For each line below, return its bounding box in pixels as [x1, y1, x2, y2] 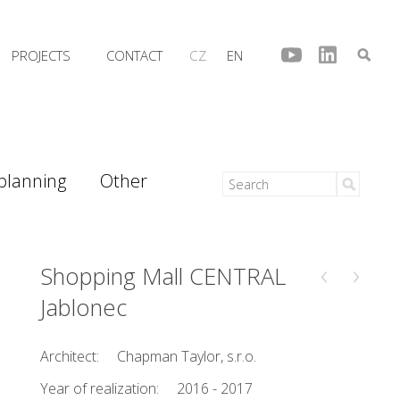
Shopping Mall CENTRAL [40, 261, 287, 292]
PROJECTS [12, 46, 71, 64]
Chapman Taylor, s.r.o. [117, 346, 257, 366]
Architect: [40, 346, 100, 366]
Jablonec [40, 292, 128, 323]
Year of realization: [40, 379, 160, 398]
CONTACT [106, 46, 162, 64]
